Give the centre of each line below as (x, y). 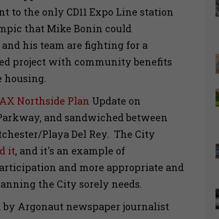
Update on (115, 101)
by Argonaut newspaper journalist (85, 207)
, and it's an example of (70, 151)
